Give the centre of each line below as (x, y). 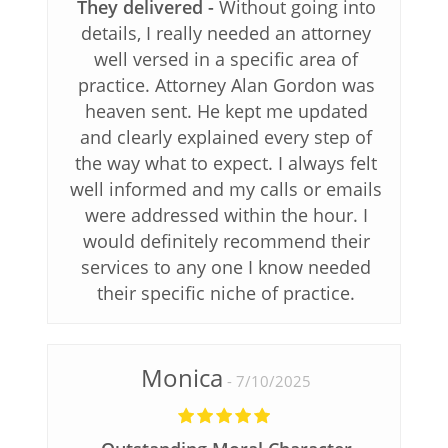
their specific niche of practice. (226, 292)
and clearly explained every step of (226, 136)
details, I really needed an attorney (226, 32)
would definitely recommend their (226, 240)
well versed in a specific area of (226, 58)
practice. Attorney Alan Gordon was (226, 84)
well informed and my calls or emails (226, 188)
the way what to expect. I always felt (226, 162)
